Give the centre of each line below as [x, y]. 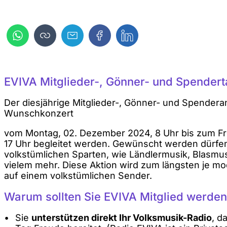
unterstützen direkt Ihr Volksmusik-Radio [121, 217]
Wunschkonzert [39, 113]
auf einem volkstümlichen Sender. [78, 175]
